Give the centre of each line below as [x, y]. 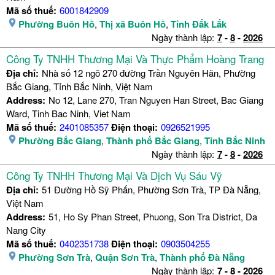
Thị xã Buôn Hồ [133, 24]
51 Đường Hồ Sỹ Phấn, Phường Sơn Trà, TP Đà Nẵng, [151, 190]
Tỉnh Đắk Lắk [199, 24]
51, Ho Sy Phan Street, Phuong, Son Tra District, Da [153, 217]
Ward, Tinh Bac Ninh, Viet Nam [68, 114]
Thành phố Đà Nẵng [202, 258]
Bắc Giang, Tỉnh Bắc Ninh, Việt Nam [79, 87]
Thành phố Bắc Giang [153, 141]
